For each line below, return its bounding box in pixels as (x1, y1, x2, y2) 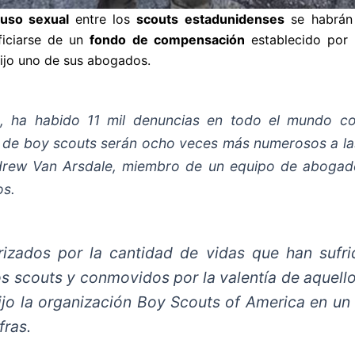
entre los (74, 11, 137, 27)
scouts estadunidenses (136, 11, 284, 27)
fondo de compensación (90, 32, 245, 48)
